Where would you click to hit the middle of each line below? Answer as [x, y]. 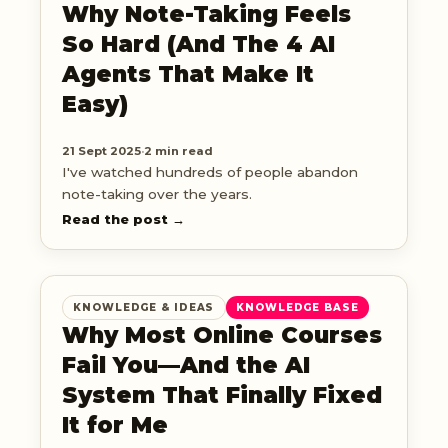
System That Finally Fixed [221, 394]
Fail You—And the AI [185, 364]
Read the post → [123, 219]
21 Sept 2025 [101, 151]
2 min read [178, 151]
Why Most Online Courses [221, 334]
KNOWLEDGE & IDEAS [144, 307]
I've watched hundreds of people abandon [209, 172]
